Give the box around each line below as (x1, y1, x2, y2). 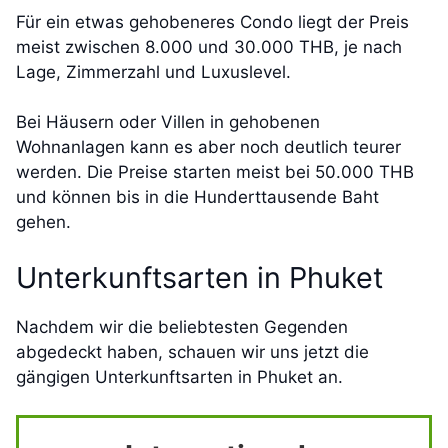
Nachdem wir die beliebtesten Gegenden (16, 316, 348, 337)
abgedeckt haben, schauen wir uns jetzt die (16, 341, 369, 362)
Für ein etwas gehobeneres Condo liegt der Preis (16, 11, 409, 32)
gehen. (16, 212, 71, 233)
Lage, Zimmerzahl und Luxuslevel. (16, 61, 296, 82)
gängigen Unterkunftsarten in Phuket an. (16, 366, 343, 387)
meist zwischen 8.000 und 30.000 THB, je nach (16, 36, 402, 57)
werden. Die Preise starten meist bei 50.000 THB (16, 162, 414, 183)
